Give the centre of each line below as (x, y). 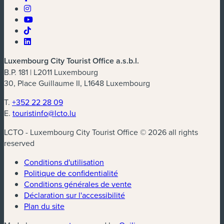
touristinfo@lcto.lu (44, 113)
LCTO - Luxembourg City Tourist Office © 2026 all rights (101, 132)
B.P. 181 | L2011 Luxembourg (51, 72)
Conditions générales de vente (78, 184)
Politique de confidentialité (71, 173)
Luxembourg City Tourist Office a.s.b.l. (71, 60)
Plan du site (44, 206)
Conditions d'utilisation (64, 162)
